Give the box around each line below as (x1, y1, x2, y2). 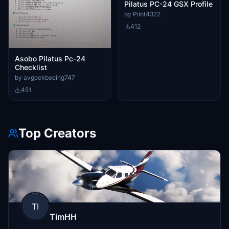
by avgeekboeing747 (15, 73, 75, 81)
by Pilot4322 (124, 10, 161, 18)
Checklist (15, 62, 47, 72)
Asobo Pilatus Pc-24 (15, 54, 85, 63)
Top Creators (18, 125, 96, 141)
